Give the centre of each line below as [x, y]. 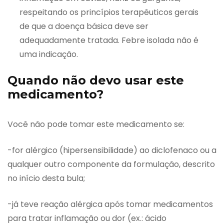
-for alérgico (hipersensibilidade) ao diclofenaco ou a [112, 150]
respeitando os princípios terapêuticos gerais [109, 12]
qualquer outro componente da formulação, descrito [111, 164]
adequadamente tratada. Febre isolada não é [109, 40]
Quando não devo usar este [96, 80]
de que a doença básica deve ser [84, 26]
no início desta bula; [46, 178]
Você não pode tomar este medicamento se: [96, 124]
